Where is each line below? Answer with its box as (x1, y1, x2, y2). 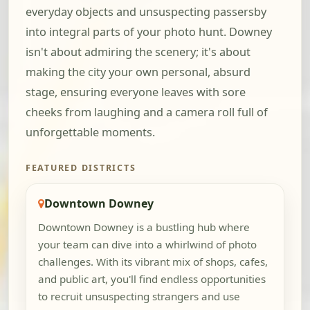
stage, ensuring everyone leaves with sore (26, 84, 246, 100)
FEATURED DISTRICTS (26, 162, 136, 174)
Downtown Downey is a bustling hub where (37, 220, 250, 235)
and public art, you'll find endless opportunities (37, 272, 266, 286)
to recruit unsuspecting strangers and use (37, 289, 240, 304)
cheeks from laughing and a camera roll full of (26, 104, 268, 120)
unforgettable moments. (26, 125, 155, 140)
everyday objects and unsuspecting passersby (26, 4, 266, 20)
